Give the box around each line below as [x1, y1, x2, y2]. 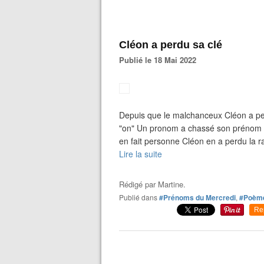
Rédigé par [119, 179, 158, 190]
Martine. [158, 179, 186, 190]
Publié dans [124, 192, 157, 202]
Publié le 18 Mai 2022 [124, 54, 196, 65]
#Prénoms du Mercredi [159, 192, 236, 203]
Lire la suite [119, 148, 162, 160]
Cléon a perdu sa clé [119, 39, 222, 51]
